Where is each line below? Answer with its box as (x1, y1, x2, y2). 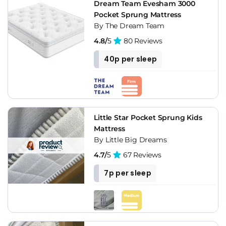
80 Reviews (122, 36, 162, 45)
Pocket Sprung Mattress (94, 10, 181, 19)
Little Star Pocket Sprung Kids (94, 112, 202, 122)
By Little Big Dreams (94, 135, 167, 144)
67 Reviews (121, 150, 161, 159)
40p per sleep (104, 53, 157, 64)
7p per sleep (104, 167, 151, 178)
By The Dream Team (94, 21, 164, 30)
